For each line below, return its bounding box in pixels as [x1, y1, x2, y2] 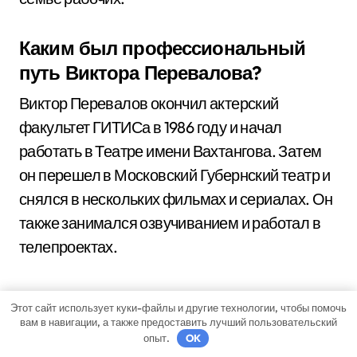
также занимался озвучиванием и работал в [19, 213, 320, 233]
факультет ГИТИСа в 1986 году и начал [19, 117, 282, 137]
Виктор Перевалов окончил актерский [19, 93, 279, 113]
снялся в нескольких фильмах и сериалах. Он [19, 189, 333, 209]
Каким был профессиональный [19, 36, 306, 60]
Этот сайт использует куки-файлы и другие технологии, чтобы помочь [10, 300, 347, 314]
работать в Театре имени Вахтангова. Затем [19, 141, 322, 161]
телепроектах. [19, 237, 118, 257]
